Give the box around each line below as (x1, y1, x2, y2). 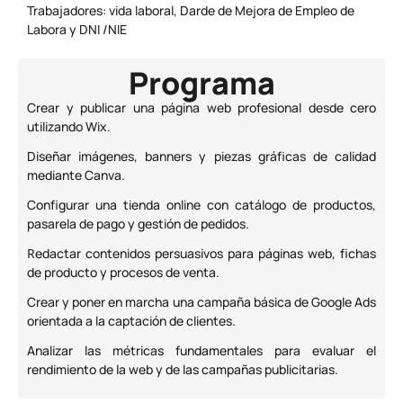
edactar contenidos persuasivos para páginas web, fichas (35, 245, 376, 263)
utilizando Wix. (27, 118, 111, 136)
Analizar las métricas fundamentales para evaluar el (27, 342, 376, 360)
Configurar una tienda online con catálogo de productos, (27, 196, 376, 214)
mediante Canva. (27, 166, 125, 184)
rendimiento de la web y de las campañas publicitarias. (27, 361, 338, 379)
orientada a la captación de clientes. (27, 312, 236, 330)
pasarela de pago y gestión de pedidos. (27, 215, 249, 233)
